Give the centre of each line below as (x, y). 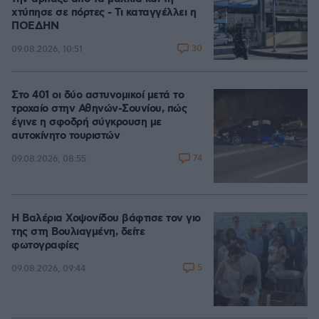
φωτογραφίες (45, 246)
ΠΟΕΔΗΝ (35, 26)
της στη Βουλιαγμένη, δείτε (78, 232)
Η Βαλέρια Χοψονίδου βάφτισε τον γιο (106, 219)
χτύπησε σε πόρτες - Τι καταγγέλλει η (104, 13)
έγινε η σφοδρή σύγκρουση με (87, 122)
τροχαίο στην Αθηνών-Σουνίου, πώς (99, 109)
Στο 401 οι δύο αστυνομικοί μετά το (98, 95)
